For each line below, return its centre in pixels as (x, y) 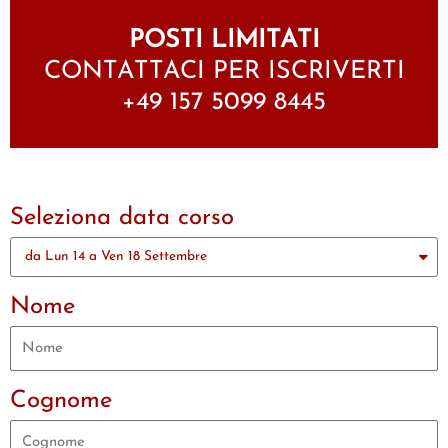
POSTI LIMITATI (224, 40)
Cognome (61, 401)
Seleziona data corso (122, 217)
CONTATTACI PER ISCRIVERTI (224, 71)
